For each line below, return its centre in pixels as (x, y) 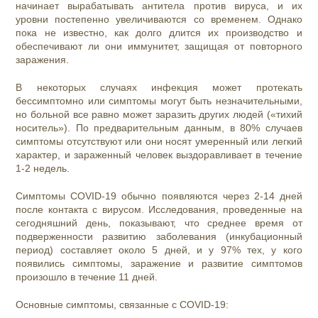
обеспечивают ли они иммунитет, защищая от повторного (159, 46)
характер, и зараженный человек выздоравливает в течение (159, 155)
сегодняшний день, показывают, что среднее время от (159, 223)
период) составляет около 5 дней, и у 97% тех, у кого (159, 250)
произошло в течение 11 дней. (87, 277)
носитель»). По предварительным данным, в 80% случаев (159, 128)
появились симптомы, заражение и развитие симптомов (159, 264)
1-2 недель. (44, 169)
